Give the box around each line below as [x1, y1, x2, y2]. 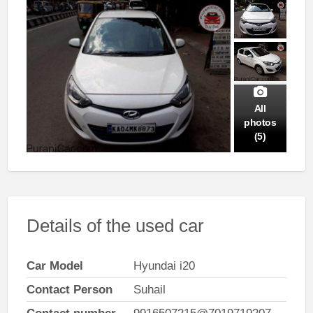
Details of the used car [26, 216, 204, 236]
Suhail [133, 282, 166, 296]
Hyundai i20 [133, 259, 195, 272]
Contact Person [26, 282, 112, 296]
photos [244, 117, 277, 129]
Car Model [26, 259, 83, 272]
